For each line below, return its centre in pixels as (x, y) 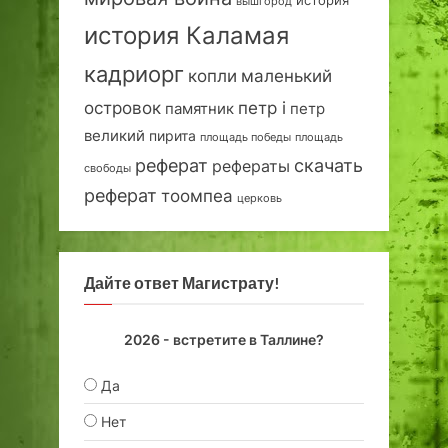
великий (114, 135)
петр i (262, 107)
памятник (199, 108)
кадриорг (134, 73)
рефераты (251, 166)
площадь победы (245, 137)
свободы (107, 168)
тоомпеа (197, 195)
